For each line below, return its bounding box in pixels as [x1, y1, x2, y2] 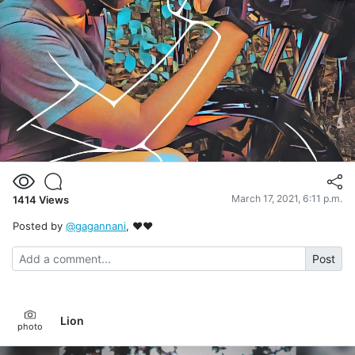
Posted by [13, 219, 66, 232]
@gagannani [66, 219, 126, 232]
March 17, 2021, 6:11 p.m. [231, 192, 342, 204]
